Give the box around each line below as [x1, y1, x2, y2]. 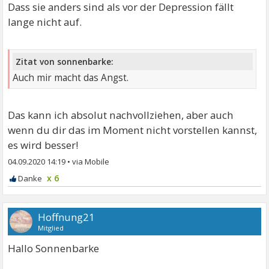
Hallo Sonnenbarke [8, 241, 100, 256]
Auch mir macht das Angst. [13, 71, 129, 85]
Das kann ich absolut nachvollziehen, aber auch [8, 108, 234, 122]
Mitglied [38, 223, 64, 233]
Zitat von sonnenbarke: [16, 56, 114, 68]
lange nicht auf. [8, 15, 82, 29]
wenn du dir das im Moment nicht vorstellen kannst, [8, 123, 258, 138]
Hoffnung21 [38, 210, 95, 225]
